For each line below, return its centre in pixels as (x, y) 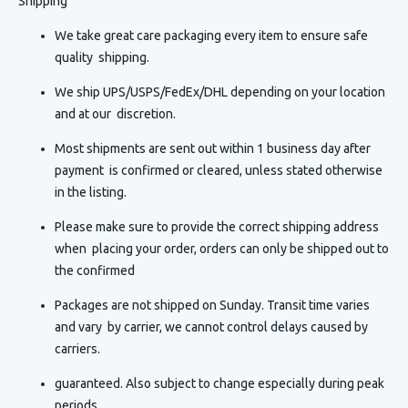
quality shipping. (102, 57)
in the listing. (91, 192)
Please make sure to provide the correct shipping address (217, 226)
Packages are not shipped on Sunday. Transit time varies (212, 305)
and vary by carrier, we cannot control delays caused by (211, 326)
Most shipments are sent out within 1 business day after (213, 148)
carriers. (77, 348)
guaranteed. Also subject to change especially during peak (219, 383)
